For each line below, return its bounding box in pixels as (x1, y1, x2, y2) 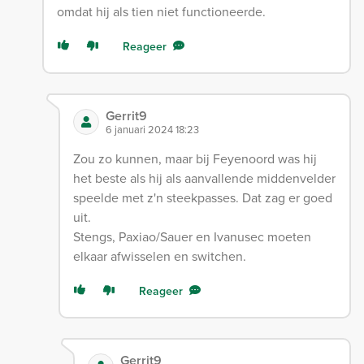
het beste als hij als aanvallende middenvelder (72, 168, 336, 187)
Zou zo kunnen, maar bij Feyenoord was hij (72, 149, 317, 167)
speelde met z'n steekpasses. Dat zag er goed (72, 188, 332, 206)
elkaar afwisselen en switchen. (72, 246, 246, 265)
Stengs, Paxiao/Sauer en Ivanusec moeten (72, 227, 311, 245)
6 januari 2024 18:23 (105, 121, 199, 136)
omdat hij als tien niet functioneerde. (56, 2, 266, 20)
